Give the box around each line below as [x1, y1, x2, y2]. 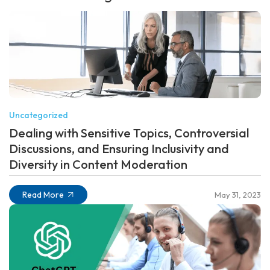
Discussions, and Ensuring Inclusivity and [9, 140, 229, 156]
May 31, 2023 [215, 189, 261, 199]
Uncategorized [9, 109, 68, 121]
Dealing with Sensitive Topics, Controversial [9, 125, 249, 140]
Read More [22, 189, 64, 200]
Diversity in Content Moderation [9, 156, 187, 172]
